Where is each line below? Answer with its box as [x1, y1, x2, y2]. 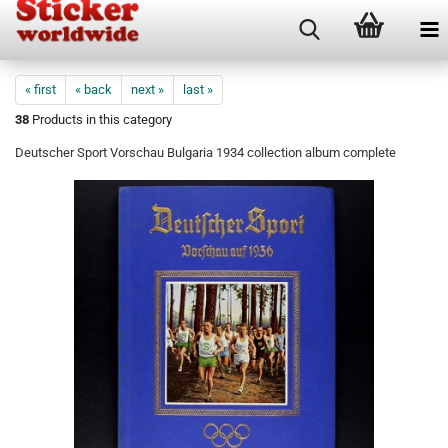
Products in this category [29, 112, 172, 127]
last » [183, 82, 213, 97]
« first [25, 82, 56, 97]
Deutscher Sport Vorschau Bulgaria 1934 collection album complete [15, 145, 396, 160]
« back [75, 82, 112, 97]
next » [131, 82, 164, 97]
